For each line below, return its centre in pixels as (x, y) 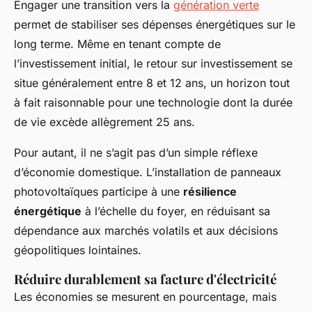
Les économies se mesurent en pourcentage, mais (145, 297)
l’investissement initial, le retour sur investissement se (153, 64)
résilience (210, 192)
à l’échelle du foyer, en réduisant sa (176, 211)
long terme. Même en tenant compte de (117, 44)
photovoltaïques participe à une (99, 192)
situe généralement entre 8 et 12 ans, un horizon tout (152, 83)
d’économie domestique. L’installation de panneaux (148, 172)
